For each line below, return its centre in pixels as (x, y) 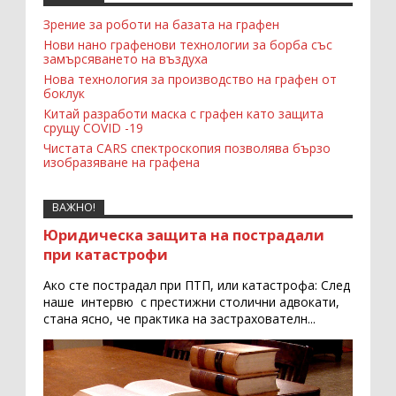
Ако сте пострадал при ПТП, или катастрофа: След (197, 285)
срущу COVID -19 (93, 128)
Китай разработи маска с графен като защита (183, 114)
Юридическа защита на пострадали (184, 235)
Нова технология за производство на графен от (190, 80)
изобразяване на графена (122, 163)
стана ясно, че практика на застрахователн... (179, 318)
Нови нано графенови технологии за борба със (188, 45)
